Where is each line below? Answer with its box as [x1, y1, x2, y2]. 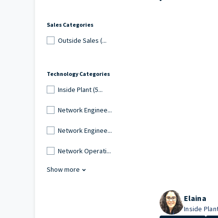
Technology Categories [47, 70, 110, 78]
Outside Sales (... [57, 36, 107, 45]
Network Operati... [57, 146, 111, 155]
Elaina [184, 193, 206, 203]
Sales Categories [47, 21, 93, 29]
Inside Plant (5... [57, 85, 103, 94]
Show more [47, 165, 80, 174]
